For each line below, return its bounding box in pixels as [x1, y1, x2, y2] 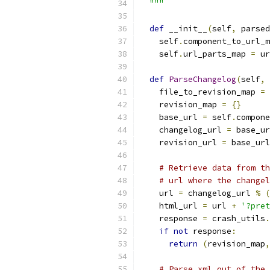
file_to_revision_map [140, 87, 260, 97]
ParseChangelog [169, 74, 236, 84]
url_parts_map [183, 49, 251, 59]
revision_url [140, 137, 222, 148]
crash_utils [207, 213, 265, 224]
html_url [140, 201, 202, 211]
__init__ [164, 24, 207, 34]
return [169, 239, 198, 249]
